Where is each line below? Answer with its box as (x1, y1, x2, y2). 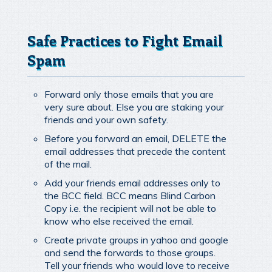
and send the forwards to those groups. (44, 246, 216, 259)
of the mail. (44, 157, 92, 170)
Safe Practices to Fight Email (27, 30, 223, 50)
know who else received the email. (44, 214, 194, 227)
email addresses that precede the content (44, 144, 226, 157)
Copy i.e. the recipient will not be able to (44, 202, 216, 214)
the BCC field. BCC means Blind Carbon (44, 189, 216, 202)
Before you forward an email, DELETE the (44, 132, 226, 144)
